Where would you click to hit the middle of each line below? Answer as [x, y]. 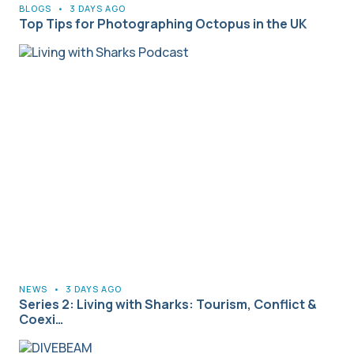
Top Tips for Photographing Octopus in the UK [163, 24]
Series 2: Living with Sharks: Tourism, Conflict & [168, 305]
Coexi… [41, 320]
